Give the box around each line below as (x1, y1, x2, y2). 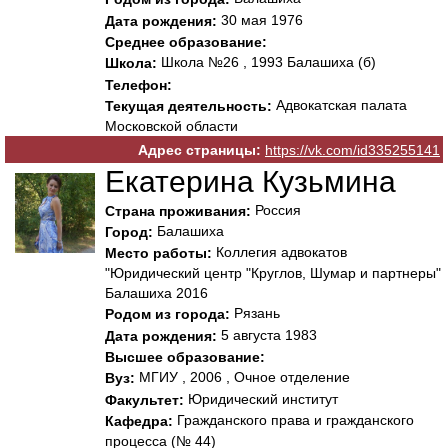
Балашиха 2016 (105, 285, 208, 302)
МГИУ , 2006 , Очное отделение (135, 369, 350, 386)
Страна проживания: (105, 202, 251, 219)
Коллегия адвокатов (212, 244, 347, 261)
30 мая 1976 (217, 11, 303, 28)
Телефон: (105, 76, 172, 93)
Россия (251, 201, 301, 218)
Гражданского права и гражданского (173, 411, 414, 428)
